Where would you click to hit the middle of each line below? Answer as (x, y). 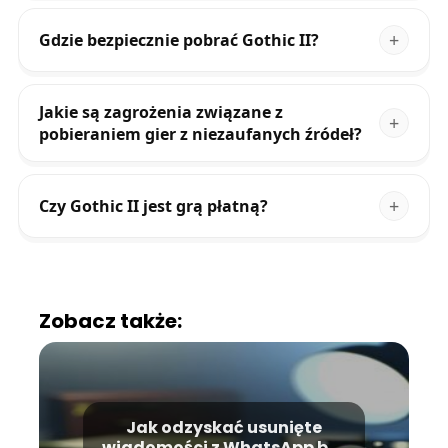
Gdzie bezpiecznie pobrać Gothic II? (178, 39)
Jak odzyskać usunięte (224, 427)
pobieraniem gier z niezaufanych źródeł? (200, 133)
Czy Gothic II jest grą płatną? (153, 205)
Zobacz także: (110, 320)
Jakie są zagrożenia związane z (160, 111)
